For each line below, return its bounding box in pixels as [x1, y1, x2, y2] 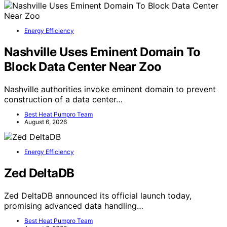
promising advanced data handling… [4, 201, 143, 211]
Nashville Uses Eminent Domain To [4, 45, 201, 60]
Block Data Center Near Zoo [4, 59, 162, 74]
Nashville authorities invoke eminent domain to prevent [4, 84, 216, 95]
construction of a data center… [4, 94, 123, 105]
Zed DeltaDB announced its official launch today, [4, 191, 192, 201]
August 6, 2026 [24, 118, 67, 126]
